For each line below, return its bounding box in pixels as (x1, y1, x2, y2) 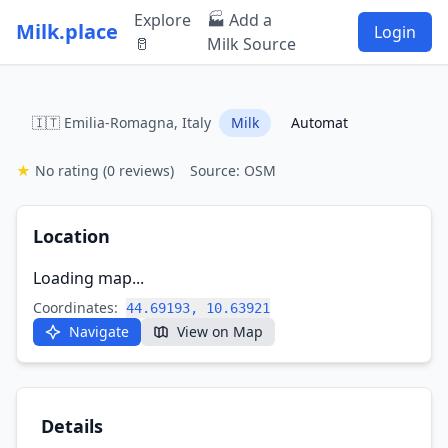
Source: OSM (190, 161, 276, 180)
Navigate (69, 322, 129, 341)
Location (33, 224, 110, 248)
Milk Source (207, 33, 296, 55)
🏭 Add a (207, 9, 272, 31)
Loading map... (33, 267, 144, 289)
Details (41, 414, 103, 438)
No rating (35, 161, 99, 180)
